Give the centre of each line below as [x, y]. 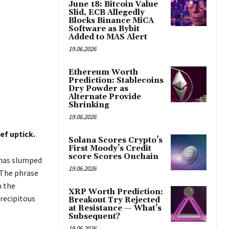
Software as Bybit [104, 29]
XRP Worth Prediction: [116, 192]
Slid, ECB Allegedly [107, 13]
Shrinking [89, 105]
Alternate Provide [105, 97]
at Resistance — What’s [115, 209]
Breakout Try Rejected [114, 200]
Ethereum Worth [103, 73]
